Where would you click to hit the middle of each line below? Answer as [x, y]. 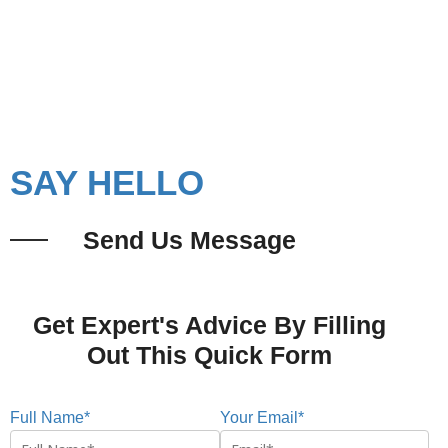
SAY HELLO [107, 183]
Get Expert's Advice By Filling [209, 325]
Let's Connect [229, 79]
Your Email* [261, 418]
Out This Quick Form [209, 355]
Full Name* [50, 418]
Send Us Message [189, 240]
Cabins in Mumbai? [119, 24]
